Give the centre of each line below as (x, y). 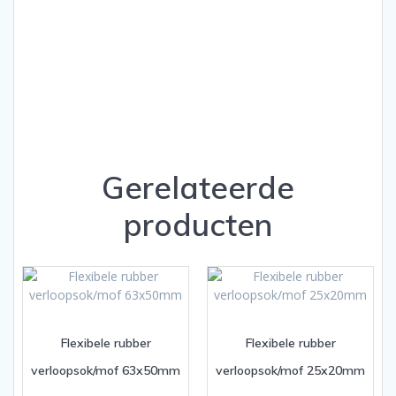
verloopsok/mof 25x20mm (290, 371)
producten (198, 224)
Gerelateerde (198, 187)
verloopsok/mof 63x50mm (106, 371)
